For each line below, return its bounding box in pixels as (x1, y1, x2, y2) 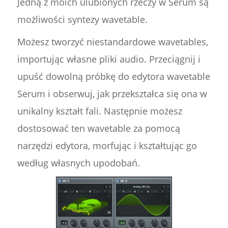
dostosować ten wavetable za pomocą (17, 122, 180, 135)
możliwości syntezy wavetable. (17, 13, 148, 26)
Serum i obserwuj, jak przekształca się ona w (17, 88, 207, 100)
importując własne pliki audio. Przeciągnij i (17, 53, 201, 66)
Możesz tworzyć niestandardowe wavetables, (17, 36, 208, 48)
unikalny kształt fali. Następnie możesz (17, 105, 182, 118)
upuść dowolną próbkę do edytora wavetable (17, 70, 210, 83)
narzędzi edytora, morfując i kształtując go (17, 139, 197, 152)
